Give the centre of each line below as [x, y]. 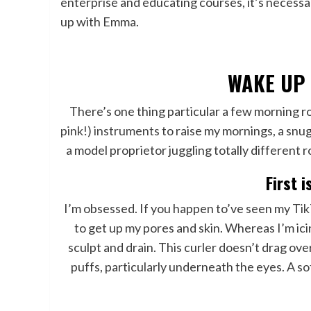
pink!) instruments [110, 130]
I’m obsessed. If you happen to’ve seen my [178, 208]
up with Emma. [100, 21]
